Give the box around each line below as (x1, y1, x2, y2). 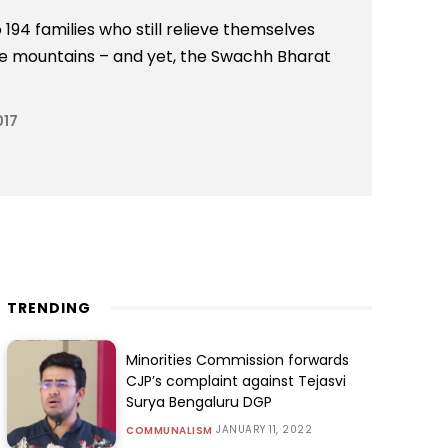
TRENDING (6, 297, 91, 318)
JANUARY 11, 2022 (216, 422, 313, 438)
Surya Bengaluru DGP (126, 392, 273, 413)
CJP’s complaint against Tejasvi (126, 371, 347, 392)
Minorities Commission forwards (126, 350, 350, 371)
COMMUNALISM (126, 423, 213, 439)
